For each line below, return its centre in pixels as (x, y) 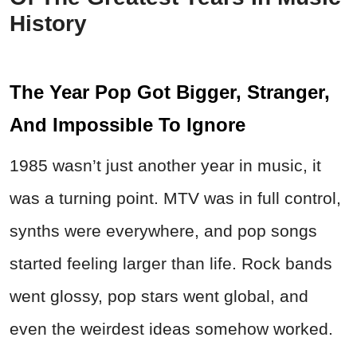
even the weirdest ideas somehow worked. (171, 328)
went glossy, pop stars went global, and (159, 296)
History (48, 23)
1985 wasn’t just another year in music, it (165, 165)
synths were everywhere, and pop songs (163, 230)
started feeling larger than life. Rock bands (171, 263)
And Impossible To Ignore (127, 124)
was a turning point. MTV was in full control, (175, 198)
